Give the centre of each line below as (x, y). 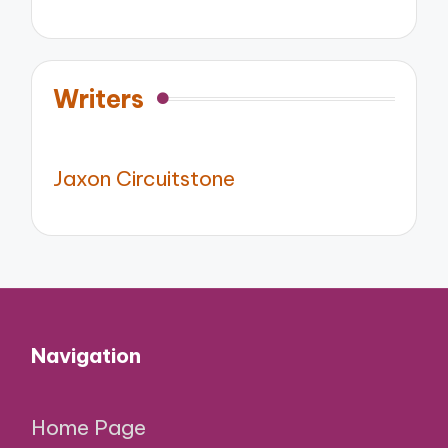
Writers (99, 98)
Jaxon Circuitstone (144, 178)
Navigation (86, 356)
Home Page (89, 427)
